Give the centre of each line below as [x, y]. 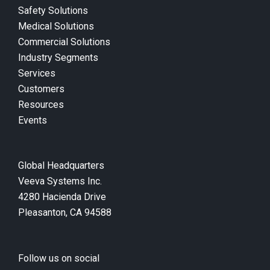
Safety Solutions [53, 10]
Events [33, 120]
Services [37, 73]
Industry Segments [58, 57]
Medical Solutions [56, 26]
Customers [41, 89]
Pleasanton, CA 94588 [65, 213]
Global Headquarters [61, 166]
